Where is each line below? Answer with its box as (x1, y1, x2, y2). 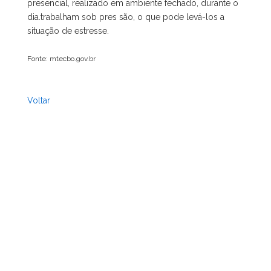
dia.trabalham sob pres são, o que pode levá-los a (27, 12, 224, 22)
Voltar (27, 96, 50, 105)
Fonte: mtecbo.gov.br (27, 54, 96, 63)
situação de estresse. (27, 26, 109, 36)
